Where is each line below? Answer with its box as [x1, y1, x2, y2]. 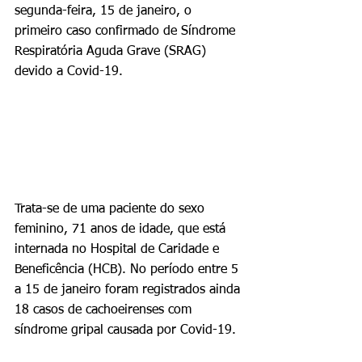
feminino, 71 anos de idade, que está [15, 222, 229, 236]
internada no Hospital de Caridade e [15, 242, 223, 256]
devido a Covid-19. [15, 65, 123, 78]
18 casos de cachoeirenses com [15, 303, 196, 317]
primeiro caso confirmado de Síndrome [15, 25, 239, 38]
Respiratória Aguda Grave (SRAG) [15, 45, 210, 58]
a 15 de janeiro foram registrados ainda [15, 283, 244, 297]
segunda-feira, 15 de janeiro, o [15, 5, 196, 18]
